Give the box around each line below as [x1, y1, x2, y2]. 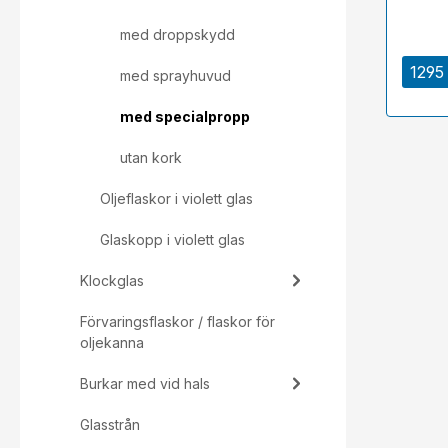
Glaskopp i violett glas [100, 231, 245, 248]
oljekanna [80, 334, 144, 351]
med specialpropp [120, 108, 250, 125]
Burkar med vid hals [80, 375, 210, 392]
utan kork [120, 149, 182, 166]
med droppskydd [120, 26, 235, 43]
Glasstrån [80, 416, 140, 433]
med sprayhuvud [120, 67, 231, 84]
